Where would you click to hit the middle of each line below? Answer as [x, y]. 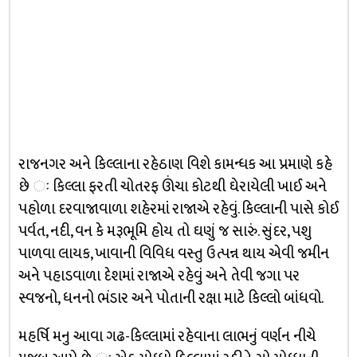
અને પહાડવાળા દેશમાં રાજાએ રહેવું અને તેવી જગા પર [159, 276]
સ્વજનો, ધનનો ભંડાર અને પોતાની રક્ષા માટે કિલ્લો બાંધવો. [171, 298]
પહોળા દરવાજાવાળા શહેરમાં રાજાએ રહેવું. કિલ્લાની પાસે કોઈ [178, 209]
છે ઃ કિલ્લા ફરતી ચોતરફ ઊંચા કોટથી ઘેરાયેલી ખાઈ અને [172, 187]
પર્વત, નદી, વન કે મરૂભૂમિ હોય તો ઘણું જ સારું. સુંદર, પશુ [165, 231]
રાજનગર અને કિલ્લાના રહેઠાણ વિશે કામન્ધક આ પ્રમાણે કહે [175, 165]
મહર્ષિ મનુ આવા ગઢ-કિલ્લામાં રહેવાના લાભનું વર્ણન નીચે [167, 337]
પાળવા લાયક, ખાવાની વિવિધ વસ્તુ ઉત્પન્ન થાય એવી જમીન [173, 254]
